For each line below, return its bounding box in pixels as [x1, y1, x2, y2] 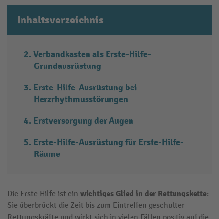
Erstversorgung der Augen [33, 115, 134, 127]
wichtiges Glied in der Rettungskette [80, 188, 207, 198]
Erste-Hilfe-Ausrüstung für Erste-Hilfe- [33, 136, 184, 148]
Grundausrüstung [34, 60, 101, 72]
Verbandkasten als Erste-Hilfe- [33, 48, 152, 60]
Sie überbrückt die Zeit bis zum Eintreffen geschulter [7, 200, 185, 210]
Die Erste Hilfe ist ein [7, 189, 80, 198]
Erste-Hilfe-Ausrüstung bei [33, 82, 137, 93]
